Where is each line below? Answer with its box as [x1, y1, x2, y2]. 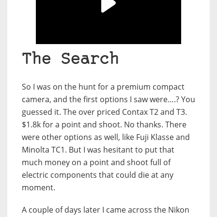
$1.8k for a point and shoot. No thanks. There [22, 119, 186, 130]
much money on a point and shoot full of [22, 156, 170, 168]
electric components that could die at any [22, 169, 173, 180]
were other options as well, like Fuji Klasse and [22, 131, 190, 142]
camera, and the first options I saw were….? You [22, 93, 195, 105]
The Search [22, 51, 119, 68]
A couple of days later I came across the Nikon [22, 204, 189, 215]
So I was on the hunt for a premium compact [22, 81, 185, 92]
